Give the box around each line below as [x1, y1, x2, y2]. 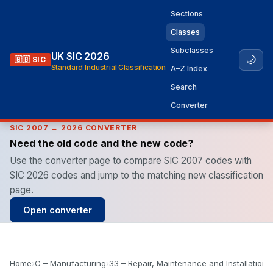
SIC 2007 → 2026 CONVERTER [10, 123, 137, 132]
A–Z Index [171, 64, 208, 73]
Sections [171, 9, 204, 18]
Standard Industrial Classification [51, 62, 166, 72]
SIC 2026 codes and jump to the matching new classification [10, 169, 263, 181]
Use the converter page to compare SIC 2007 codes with [10, 155, 252, 166]
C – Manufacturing [35, 258, 106, 268]
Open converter [23, 205, 92, 215]
